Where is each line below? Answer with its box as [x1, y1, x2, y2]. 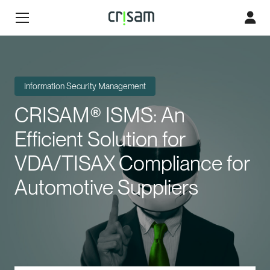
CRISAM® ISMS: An [14, 102, 185, 127]
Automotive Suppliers [14, 175, 198, 199]
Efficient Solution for [14, 127, 185, 151]
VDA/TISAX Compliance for [14, 151, 250, 175]
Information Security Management [24, 81, 146, 91]
